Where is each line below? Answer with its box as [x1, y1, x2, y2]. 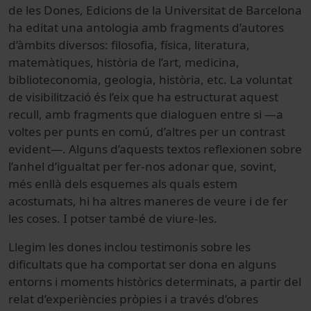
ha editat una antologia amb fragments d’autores [8, 19, 284, 35]
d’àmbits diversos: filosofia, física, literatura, [8, 36, 250, 53]
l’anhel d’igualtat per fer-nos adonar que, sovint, [8, 158, 277, 174]
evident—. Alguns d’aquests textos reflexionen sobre [8, 140, 302, 157]
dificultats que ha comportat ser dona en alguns [8, 255, 276, 272]
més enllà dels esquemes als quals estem [8, 175, 237, 192]
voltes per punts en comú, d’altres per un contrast [8, 123, 285, 140]
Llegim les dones [8, 238, 101, 255]
